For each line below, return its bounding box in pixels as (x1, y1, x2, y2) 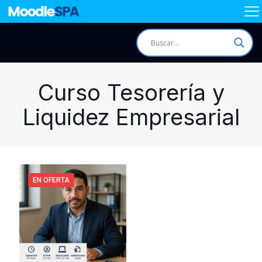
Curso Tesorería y (37, 79, 225, 106)
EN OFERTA (33, 176, 70, 184)
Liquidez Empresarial (22, 104, 240, 130)
